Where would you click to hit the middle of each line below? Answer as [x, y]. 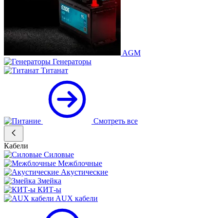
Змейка [49, 181]
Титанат [54, 71]
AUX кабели [77, 199]
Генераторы [72, 62]
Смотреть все [116, 121]
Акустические [84, 172]
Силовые [59, 155]
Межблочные [80, 163]
